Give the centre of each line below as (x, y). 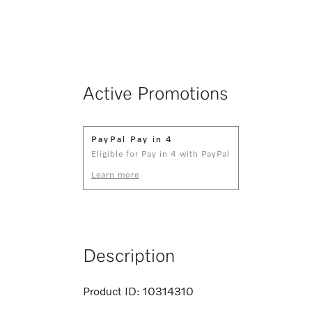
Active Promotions (156, 94)
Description (129, 257)
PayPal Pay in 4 (132, 140)
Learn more (115, 175)
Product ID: (111, 292)
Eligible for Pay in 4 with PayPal (161, 154)
